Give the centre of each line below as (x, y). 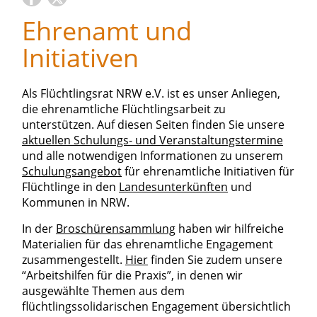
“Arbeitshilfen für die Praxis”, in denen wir (132, 275)
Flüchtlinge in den (70, 187)
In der (39, 229)
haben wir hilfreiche (230, 229)
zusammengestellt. (74, 260)
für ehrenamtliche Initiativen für (208, 171)
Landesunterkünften (173, 187)
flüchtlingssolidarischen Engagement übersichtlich (156, 306)
